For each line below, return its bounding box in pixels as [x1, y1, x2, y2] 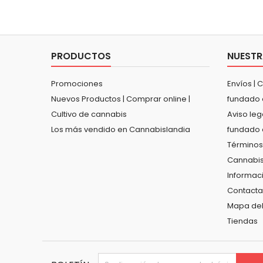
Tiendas [227, 215, 258, 227]
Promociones [51, 77, 103, 89]
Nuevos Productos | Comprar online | [51, 93, 190, 104]
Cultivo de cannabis [51, 108, 127, 120]
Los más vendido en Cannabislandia [51, 123, 190, 135]
